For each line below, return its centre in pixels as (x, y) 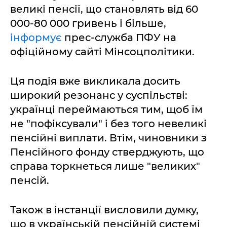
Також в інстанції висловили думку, (104, 210)
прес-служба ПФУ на (119, 37)
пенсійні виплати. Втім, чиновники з (108, 138)
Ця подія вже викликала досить (95, 81)
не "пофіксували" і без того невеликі (108, 123)
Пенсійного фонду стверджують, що (107, 152)
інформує (36, 37)
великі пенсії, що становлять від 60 (104, 9)
